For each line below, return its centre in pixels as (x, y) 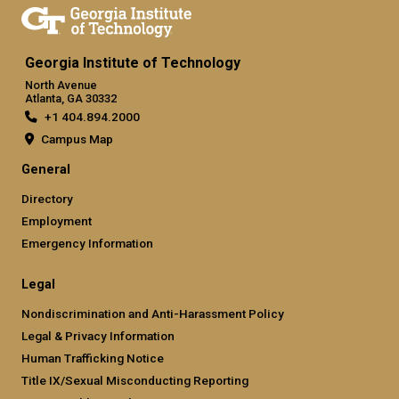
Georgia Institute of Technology (133, 63)
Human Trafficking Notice (93, 358)
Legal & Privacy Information (98, 336)
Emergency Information (87, 244)
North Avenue (61, 85)
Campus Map (77, 139)
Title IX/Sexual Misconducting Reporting (135, 381)
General (46, 170)
